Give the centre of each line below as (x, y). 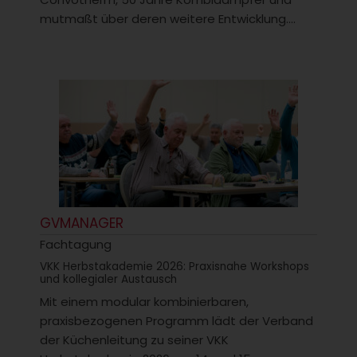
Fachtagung (76, 244)
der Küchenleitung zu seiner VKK (134, 339)
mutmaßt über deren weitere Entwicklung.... (168, 19)
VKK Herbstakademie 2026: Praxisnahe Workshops (175, 266)
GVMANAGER (82, 223)
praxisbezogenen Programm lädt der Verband (177, 320)
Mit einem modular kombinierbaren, (144, 301)
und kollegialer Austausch (108, 279)
